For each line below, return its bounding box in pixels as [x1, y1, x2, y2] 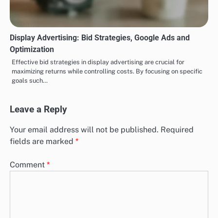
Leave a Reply [10, 104, 67, 115]
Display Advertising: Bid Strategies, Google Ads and [10, 33, 190, 42]
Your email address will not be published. [10, 125, 159, 134]
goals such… [12, 76, 48, 84]
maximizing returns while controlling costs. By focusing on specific [12, 67, 202, 75]
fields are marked [10, 136, 75, 146]
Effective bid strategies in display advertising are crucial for [12, 58, 184, 66]
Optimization [10, 44, 54, 54]
